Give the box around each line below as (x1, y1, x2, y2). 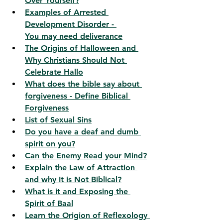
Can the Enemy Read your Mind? (25, 151, 147, 161)
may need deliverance (39, 31, 122, 41)
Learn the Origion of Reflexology (25, 211, 150, 221)
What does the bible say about (25, 79, 142, 89)
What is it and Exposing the (25, 187, 130, 197)
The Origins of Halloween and (25, 43, 138, 53)
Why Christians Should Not (25, 55, 127, 65)
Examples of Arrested (25, 7, 109, 17)
